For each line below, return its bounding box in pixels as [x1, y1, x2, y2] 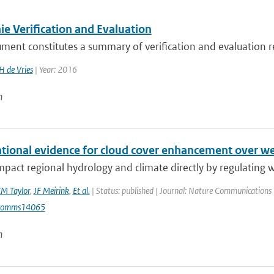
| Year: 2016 [32, 64, 77, 75]
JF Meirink [33, 185, 69, 196]
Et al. [72, 185, 90, 196]
